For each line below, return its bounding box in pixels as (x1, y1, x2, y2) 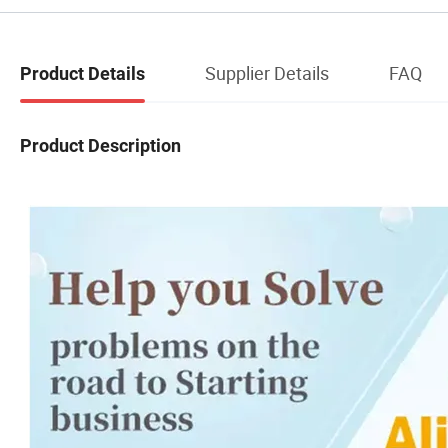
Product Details (20, 62, 145, 84)
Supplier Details (205, 60, 329, 85)
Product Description (20, 135, 181, 157)
